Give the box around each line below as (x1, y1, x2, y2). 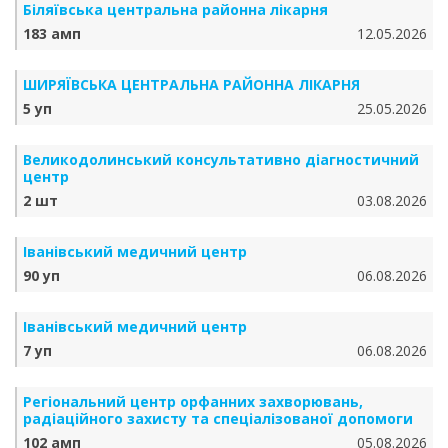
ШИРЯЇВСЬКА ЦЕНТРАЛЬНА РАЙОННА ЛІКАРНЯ (23, 75, 360, 94)
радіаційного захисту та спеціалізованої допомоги (23, 409, 413, 428)
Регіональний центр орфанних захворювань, (23, 392, 363, 411)
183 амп (23, 24, 81, 43)
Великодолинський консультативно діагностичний (23, 150, 419, 169)
